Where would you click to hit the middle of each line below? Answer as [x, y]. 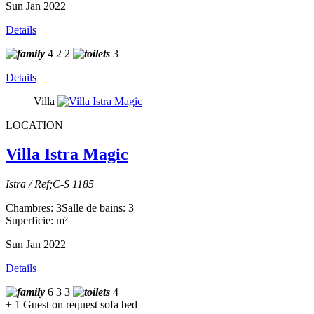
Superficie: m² [37, 221]
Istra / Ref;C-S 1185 [50, 184]
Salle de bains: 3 [98, 208]
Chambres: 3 [34, 208]
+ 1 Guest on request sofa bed [71, 305]
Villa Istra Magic [67, 155]
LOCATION [34, 125]
